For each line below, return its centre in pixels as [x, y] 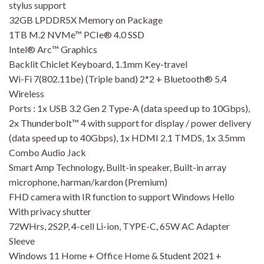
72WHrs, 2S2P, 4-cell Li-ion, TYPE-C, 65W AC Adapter [119, 226]
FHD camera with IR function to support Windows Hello [122, 197]
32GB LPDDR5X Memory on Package [86, 20]
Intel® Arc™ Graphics [53, 49]
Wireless [27, 94]
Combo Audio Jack [47, 153]
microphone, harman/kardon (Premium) [88, 182]
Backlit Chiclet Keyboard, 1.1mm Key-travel [98, 64]
